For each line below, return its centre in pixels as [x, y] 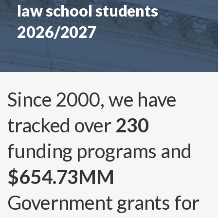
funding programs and [100, 151]
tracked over [61, 125]
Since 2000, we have [92, 99]
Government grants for [103, 202]
